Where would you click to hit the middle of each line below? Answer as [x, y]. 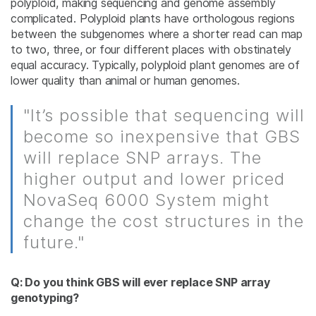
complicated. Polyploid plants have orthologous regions [153, 19]
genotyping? [45, 298]
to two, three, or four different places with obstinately [151, 50]
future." [54, 243]
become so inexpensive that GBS [162, 137]
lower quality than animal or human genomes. [125, 81]
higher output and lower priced [154, 179]
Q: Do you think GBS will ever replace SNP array [140, 282]
